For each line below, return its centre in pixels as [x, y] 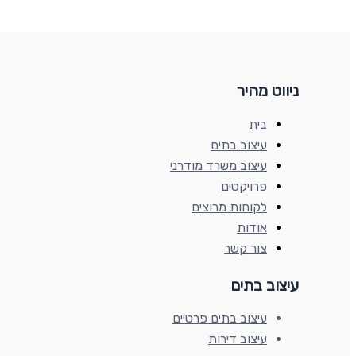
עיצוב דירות [238, 339]
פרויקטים [244, 186]
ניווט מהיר [267, 91]
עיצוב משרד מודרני [219, 165]
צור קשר [246, 248]
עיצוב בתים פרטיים [220, 319]
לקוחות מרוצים [229, 207]
